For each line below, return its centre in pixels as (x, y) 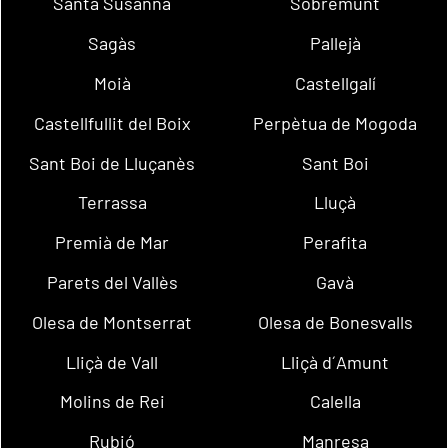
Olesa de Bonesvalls (335, 321)
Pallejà (335, 43)
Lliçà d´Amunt (335, 361)
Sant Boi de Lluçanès (112, 162)
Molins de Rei (112, 401)
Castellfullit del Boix (112, 122)
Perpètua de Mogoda (335, 122)
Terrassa (112, 202)
